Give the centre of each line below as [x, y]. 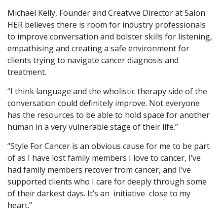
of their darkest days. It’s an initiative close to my [99, 194]
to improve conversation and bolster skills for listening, [110, 37]
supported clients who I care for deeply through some [107, 182]
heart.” [20, 205]
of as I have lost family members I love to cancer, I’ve [104, 158]
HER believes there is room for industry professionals [107, 25]
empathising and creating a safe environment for [98, 49]
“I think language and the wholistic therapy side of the [107, 92]
